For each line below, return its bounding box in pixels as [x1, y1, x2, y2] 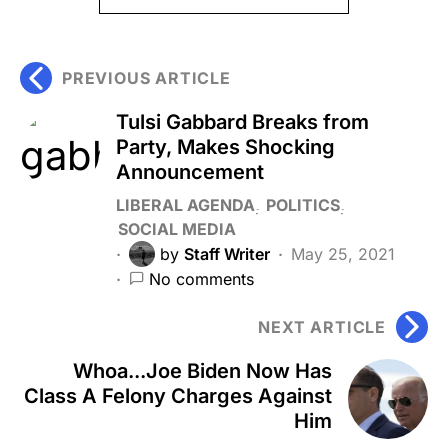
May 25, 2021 [291, 243, 395, 264]
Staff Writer [184, 243, 270, 264]
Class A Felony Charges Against [24, 383, 332, 408]
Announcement [116, 159, 264, 184]
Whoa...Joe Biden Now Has [73, 358, 332, 383]
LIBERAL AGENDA [116, 194, 255, 215]
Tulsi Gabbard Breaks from [116, 109, 369, 134]
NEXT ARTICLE [258, 316, 386, 337]
